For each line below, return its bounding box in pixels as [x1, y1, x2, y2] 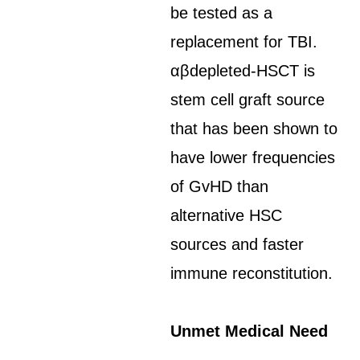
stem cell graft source [170, 91, 325, 108]
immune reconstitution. [170, 264, 333, 282]
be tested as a [170, 4, 273, 22]
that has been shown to [170, 120, 338, 137]
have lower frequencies [170, 149, 336, 166]
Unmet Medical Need [170, 322, 329, 340]
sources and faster [170, 235, 305, 253]
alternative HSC [170, 207, 283, 224]
